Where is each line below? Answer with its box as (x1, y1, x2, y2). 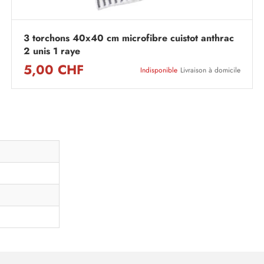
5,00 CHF (24, 61, 84, 80)
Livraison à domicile (180, 65, 240, 75)
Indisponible (140, 65, 177, 75)
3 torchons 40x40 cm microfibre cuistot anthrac (24, 31, 234, 45)
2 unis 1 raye (24, 44, 80, 58)
